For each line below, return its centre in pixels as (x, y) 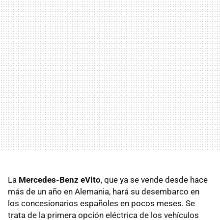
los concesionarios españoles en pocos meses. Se (101, 203)
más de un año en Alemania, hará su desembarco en (104, 191)
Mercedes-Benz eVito (60, 179)
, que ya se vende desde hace (154, 179)
